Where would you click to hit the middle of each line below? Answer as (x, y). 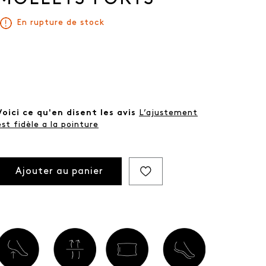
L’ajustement (168, 113)
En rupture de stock (61, 23)
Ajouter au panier (59, 171)
